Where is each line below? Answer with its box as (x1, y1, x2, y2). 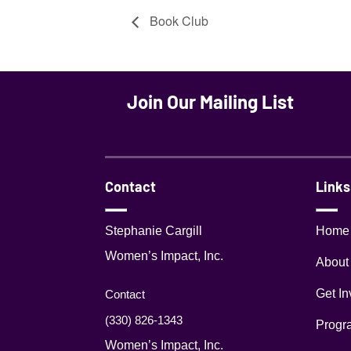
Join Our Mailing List (127, 90, 295, 114)
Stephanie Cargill (105, 223, 203, 237)
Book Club (147, 12, 208, 31)
